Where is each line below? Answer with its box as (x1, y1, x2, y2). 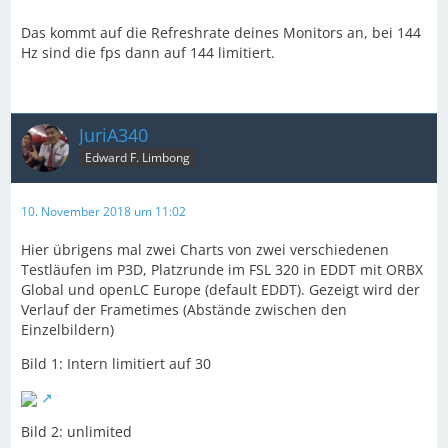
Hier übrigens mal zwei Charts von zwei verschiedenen (21, 239, 389, 259)
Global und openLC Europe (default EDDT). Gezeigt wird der (21, 279, 420, 299)
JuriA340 (79, 122, 148, 147)
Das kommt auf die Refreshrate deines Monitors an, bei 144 (21, 22, 421, 42)
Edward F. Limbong (85, 149, 190, 167)
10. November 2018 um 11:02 (21, 202, 186, 220)
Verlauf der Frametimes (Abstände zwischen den (21, 299, 347, 319)
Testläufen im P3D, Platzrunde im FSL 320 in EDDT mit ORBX (21, 259, 423, 279)
